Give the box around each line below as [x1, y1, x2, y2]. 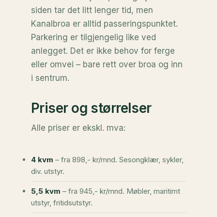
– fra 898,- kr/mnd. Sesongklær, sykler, [53, 155, 184, 164]
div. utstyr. [31, 167, 64, 176]
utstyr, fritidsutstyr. [31, 198, 93, 207]
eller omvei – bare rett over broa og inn [31, 60, 183, 69]
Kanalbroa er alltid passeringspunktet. [31, 19, 178, 29]
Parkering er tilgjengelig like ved [31, 32, 156, 42]
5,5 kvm [31, 186, 61, 196]
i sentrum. [31, 73, 69, 83]
